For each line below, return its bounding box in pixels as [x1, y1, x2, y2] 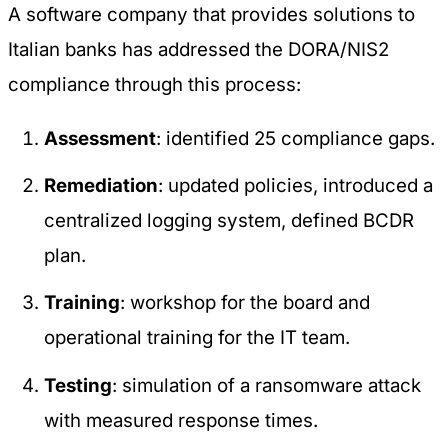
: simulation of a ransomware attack [112, 373, 422, 397]
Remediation [44, 174, 159, 198]
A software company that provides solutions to [8, 3, 415, 27]
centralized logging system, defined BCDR [44, 209, 415, 233]
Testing [44, 373, 113, 397]
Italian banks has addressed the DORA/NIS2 [8, 38, 389, 62]
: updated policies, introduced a [158, 174, 434, 198]
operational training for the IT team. [44, 326, 351, 350]
